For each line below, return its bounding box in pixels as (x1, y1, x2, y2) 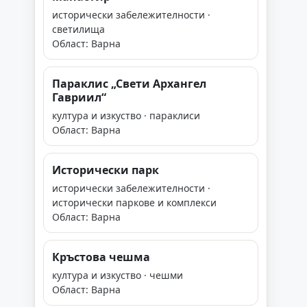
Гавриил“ (52, 90, 106, 105)
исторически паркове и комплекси (52, 196, 217, 209)
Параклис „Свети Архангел (52, 76, 206, 91)
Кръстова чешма (52, 249, 150, 265)
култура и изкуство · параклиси (52, 109, 200, 122)
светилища (52, 23, 105, 36)
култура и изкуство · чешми (52, 269, 183, 282)
